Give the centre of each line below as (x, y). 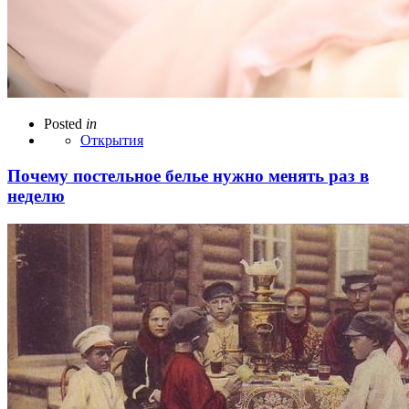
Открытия (112, 141)
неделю (36, 195)
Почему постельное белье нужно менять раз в (188, 175)
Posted (63, 124)
